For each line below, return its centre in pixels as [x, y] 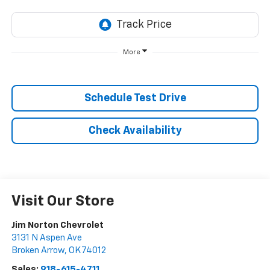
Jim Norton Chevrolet [57, 225]
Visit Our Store [63, 202]
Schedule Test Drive [135, 99]
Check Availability [135, 131]
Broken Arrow [38, 251]
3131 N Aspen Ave [46, 238]
